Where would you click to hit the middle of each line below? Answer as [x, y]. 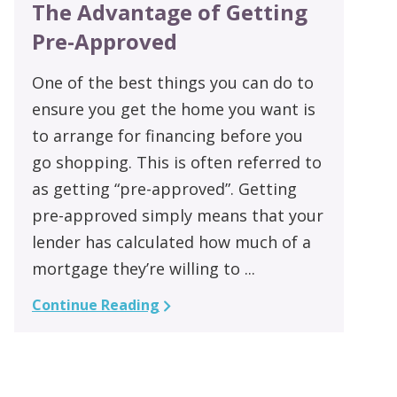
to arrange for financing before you [167, 135]
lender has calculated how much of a [171, 241]
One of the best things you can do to [172, 82]
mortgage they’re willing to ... [143, 268]
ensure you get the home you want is [173, 109]
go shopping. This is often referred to [176, 162]
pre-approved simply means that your [177, 215]
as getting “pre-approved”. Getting [164, 188]
